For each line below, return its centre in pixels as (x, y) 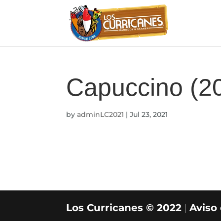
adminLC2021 (101, 114)
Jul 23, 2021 (149, 114)
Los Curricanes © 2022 (124, 208)
